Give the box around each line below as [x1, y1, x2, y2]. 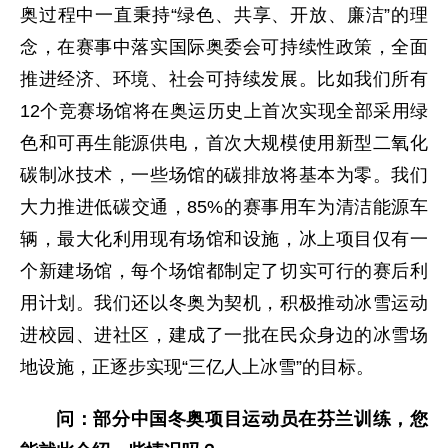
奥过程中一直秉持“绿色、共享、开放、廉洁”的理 [20, 5, 428, 25]
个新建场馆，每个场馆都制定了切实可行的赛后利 [20, 261, 428, 281]
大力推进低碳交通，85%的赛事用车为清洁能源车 [20, 197, 428, 217]
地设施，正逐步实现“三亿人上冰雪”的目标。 [20, 357, 374, 377]
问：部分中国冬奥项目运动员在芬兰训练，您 [56, 409, 428, 429]
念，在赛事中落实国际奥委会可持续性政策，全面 [20, 37, 428, 57]
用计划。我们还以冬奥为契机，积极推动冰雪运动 [20, 293, 428, 313]
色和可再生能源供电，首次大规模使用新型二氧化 [20, 133, 428, 153]
